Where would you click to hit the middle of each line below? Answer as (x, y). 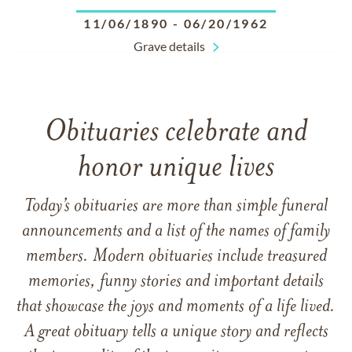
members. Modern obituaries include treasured (176, 257)
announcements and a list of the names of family (176, 232)
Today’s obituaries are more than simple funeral (176, 207)
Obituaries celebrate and (176, 133)
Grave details (169, 46)
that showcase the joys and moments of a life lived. (176, 307)
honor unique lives (176, 169)
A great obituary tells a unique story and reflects (176, 332)
